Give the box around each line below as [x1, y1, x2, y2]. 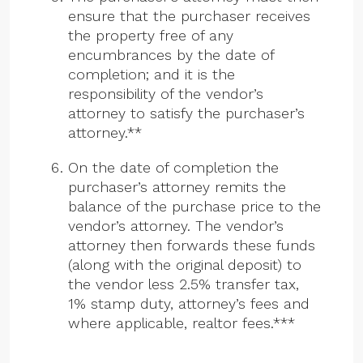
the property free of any [68, 26, 233, 44]
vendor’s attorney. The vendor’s [68, 217, 284, 235]
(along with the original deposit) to [68, 256, 301, 274]
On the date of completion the [68, 159, 279, 177]
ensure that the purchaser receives [68, 6, 310, 24]
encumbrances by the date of [68, 45, 274, 63]
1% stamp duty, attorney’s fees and [68, 295, 310, 313]
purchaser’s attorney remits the [68, 178, 286, 196]
